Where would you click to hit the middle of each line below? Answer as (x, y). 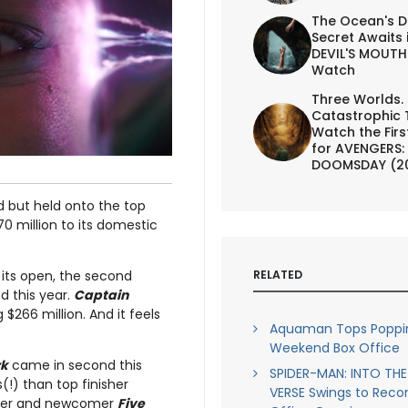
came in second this (75, 366)
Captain (101, 296)
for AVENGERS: (357, 148)
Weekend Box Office (334, 348)
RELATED (277, 274)
